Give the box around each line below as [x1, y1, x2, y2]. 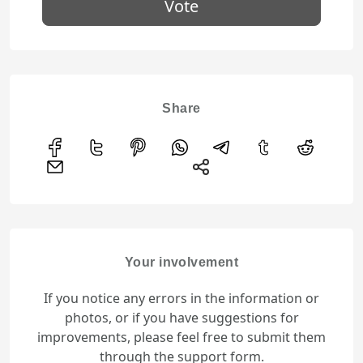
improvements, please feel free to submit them [37, 327, 326, 346]
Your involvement [124, 254, 239, 269]
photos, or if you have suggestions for [64, 308, 299, 327]
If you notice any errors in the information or [44, 288, 319, 307]
